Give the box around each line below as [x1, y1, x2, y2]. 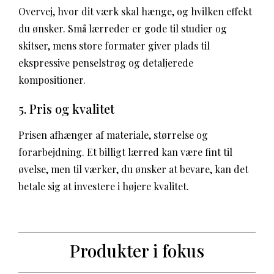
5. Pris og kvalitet [18, 100, 114, 117]
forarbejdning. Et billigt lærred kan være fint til [18, 146, 232, 158]
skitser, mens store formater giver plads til [18, 39, 210, 52]
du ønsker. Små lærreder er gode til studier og [18, 22, 227, 35]
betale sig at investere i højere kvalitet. [18, 180, 189, 193]
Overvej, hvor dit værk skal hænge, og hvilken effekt [18, 5, 252, 18]
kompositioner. [18, 73, 86, 86]
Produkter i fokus [70, 239, 204, 262]
